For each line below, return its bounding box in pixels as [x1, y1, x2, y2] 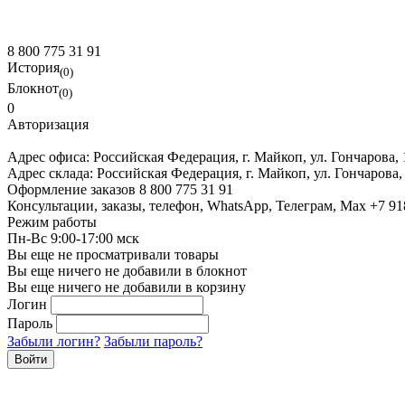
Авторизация [7, 116, 89, 132]
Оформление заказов [7, 181, 136, 197]
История [7, 60, 60, 76]
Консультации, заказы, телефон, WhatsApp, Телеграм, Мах [7, 197, 366, 213]
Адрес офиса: [7, 148, 93, 165]
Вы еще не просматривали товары [7, 246, 219, 262]
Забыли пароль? [104, 333, 202, 349]
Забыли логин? [7, 333, 100, 349]
